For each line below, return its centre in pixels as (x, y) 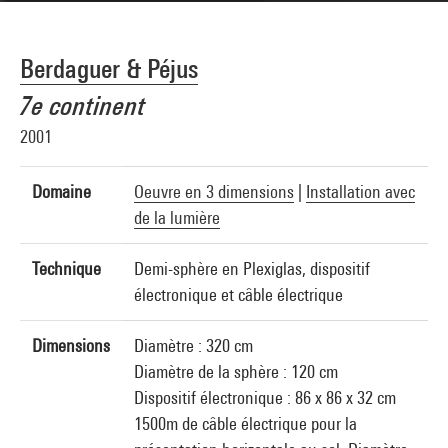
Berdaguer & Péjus (109, 68)
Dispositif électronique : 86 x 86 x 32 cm (265, 397)
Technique (66, 268)
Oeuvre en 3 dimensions (214, 191)
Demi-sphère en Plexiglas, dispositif (252, 268)
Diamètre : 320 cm (193, 345)
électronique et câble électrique (238, 294)
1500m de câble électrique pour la (245, 423)
